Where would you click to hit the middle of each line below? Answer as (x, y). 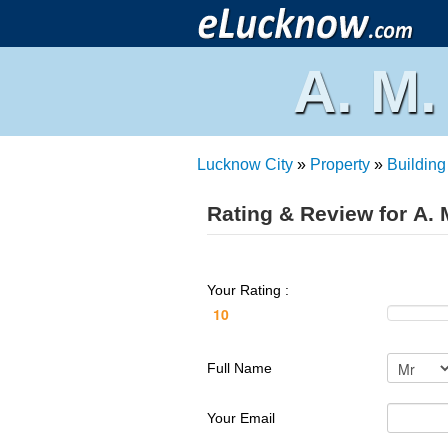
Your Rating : (250, 290)
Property (340, 164)
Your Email (241, 418)
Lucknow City (245, 164)
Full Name (239, 368)
